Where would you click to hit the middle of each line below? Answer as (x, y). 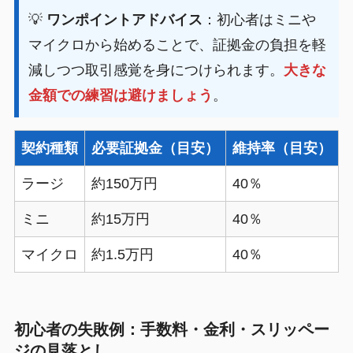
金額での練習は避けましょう (120, 96)
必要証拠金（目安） (155, 149)
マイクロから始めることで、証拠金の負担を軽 (177, 45)
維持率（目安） (282, 149)
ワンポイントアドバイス (124, 20)
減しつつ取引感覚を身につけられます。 (156, 71)
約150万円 (124, 184)
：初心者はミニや (259, 20)
